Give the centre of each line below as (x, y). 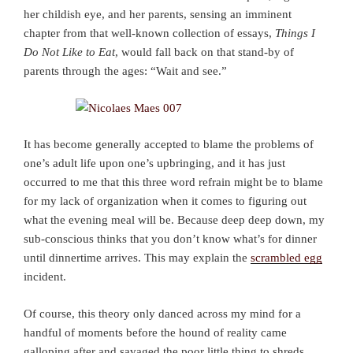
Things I (295, 33)
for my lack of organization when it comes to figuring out (165, 201)
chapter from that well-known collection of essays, (149, 33)
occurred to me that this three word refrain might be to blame (173, 182)
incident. (45, 277)
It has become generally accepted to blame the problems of (169, 145)
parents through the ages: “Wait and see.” (125, 71)
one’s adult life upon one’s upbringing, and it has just (154, 163)
